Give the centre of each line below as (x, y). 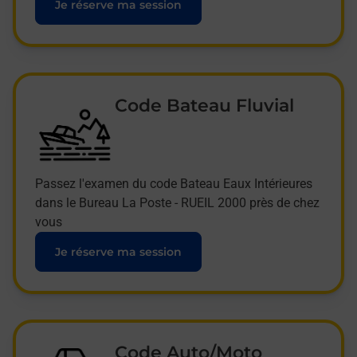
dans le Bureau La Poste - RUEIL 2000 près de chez (177, 203)
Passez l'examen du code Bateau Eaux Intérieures (174, 184)
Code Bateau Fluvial (204, 106)
